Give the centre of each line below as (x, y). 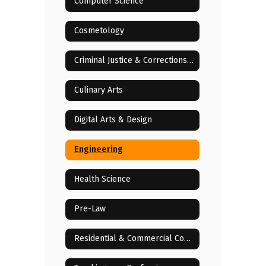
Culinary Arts (99, 90)
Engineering (99, 150)
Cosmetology (99, 31)
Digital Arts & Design (113, 120)
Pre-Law (90, 209)
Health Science (102, 179)
